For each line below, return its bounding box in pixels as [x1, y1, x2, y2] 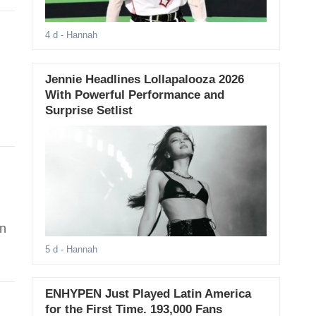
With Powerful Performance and [44, 88, 224, 102]
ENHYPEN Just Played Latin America [44, 287, 251, 301]
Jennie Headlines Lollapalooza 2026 [44, 73, 244, 87]
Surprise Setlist [44, 104, 133, 118]
